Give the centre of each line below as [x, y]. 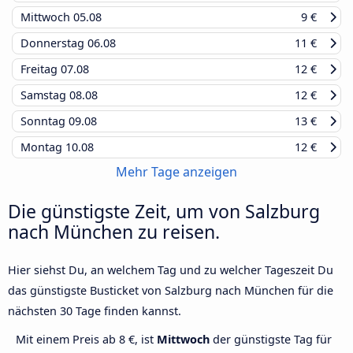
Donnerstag [54, 43]
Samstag [45, 95]
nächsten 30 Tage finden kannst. [95, 311]
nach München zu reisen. [114, 232]
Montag [43, 147]
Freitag [41, 69]
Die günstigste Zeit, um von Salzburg [164, 212]
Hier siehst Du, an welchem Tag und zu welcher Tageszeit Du [171, 270]
